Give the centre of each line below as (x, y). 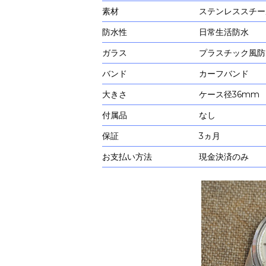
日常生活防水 (224, 32)
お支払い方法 (127, 157)
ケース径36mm (229, 94)
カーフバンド (224, 74)
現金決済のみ (224, 157)
